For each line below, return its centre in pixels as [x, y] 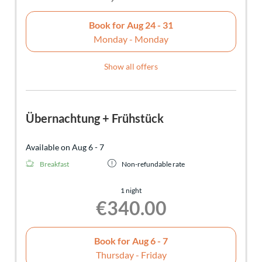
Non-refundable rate [153, 164]
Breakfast [54, 164]
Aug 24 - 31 [150, 25]
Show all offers [131, 67]
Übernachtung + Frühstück [95, 118]
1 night [131, 191]
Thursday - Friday [131, 254]
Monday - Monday [131, 39]
